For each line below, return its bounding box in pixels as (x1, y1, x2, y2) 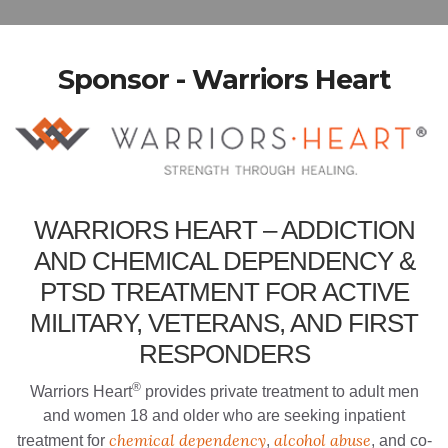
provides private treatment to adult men (140, 383, 419, 401)
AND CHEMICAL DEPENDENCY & (33, 246, 415, 277)
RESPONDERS (138, 339, 310, 370)
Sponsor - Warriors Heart (58, 63, 390, 96)
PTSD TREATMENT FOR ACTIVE (39, 277, 409, 308)
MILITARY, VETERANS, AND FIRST (30, 308, 418, 339)
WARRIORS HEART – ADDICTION (33, 215, 415, 246)
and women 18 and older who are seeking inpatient (43, 407, 405, 425)
